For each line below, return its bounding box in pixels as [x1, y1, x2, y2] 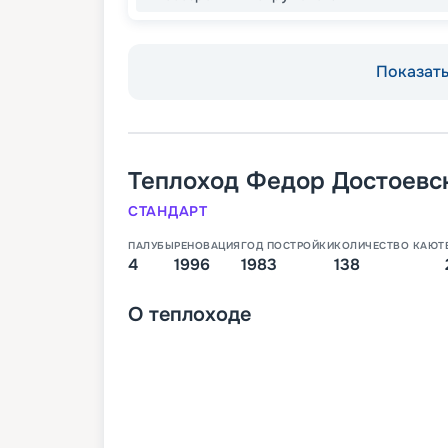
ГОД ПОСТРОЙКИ [240, 238, 334, 252]
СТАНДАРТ [128, 201, 208, 220]
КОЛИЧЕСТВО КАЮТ [334, 238, 445, 252]
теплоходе [149, 301, 251, 327]
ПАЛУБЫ [128, 238, 174, 252]
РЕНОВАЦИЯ [174, 238, 241, 252]
